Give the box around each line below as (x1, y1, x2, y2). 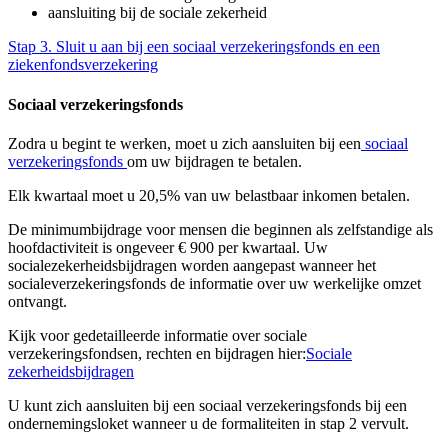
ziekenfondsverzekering (8, 56, 158, 74)
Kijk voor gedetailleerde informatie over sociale (8, 326, 307, 344)
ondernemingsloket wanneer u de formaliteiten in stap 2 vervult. (8, 414, 413, 432)
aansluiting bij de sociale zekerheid (48, 4, 271, 22)
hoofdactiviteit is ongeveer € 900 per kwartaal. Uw (8, 238, 328, 256)
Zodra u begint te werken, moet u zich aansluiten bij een (8, 134, 361, 152)
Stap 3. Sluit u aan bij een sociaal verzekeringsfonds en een (8, 38, 380, 56)
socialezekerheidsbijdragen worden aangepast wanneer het (8, 256, 376, 274)
